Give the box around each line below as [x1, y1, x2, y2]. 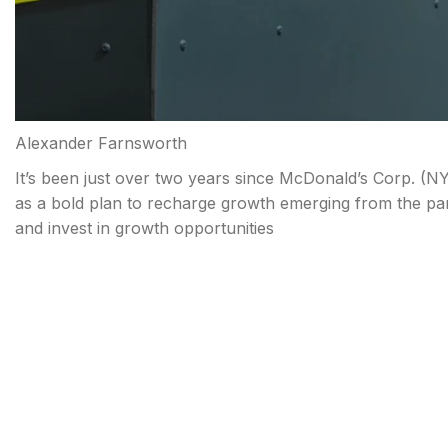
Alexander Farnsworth [15, 133, 187, 154]
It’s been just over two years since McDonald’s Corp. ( [15, 168, 426, 189]
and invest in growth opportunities [15, 218, 274, 239]
